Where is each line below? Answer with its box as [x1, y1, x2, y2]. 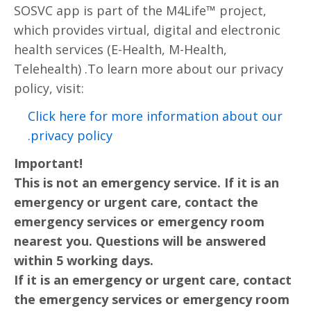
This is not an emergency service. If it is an [14, 174, 279, 191]
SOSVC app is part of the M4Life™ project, [14, 1, 267, 19]
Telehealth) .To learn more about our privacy [14, 60, 283, 77]
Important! [14, 154, 83, 171]
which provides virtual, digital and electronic [14, 21, 280, 38]
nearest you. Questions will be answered [14, 232, 266, 249]
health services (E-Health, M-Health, [14, 40, 227, 58]
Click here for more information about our [28, 107, 283, 124]
